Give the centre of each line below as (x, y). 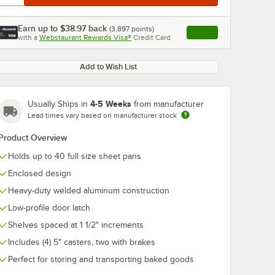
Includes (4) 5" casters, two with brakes (82, 242)
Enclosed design (40, 173)
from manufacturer (169, 104)
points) (142, 29)
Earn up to (39, 28)
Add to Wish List (108, 67)
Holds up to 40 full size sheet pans (75, 156)
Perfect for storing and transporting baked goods (101, 259)
